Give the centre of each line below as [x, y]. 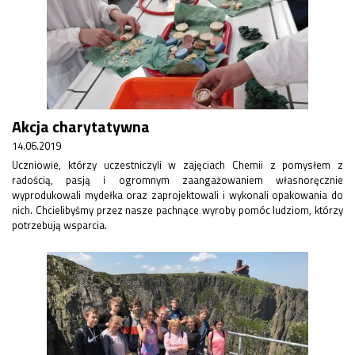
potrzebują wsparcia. [59, 225]
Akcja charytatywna [81, 126]
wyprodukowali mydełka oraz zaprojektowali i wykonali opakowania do [177, 195]
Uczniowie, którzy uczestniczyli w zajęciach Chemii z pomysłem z [177, 165]
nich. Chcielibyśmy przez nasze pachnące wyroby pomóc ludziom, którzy [177, 210]
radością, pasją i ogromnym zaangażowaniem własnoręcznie [177, 180]
